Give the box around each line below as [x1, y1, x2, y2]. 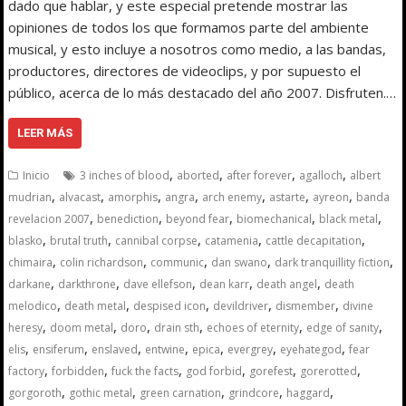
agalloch [299, 167, 343, 183]
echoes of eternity [207, 319, 300, 335]
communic [150, 254, 205, 270]
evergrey [227, 341, 274, 357]
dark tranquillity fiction [275, 254, 391, 270]
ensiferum [33, 341, 85, 357]
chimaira [8, 254, 53, 270]
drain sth [154, 319, 200, 335]
